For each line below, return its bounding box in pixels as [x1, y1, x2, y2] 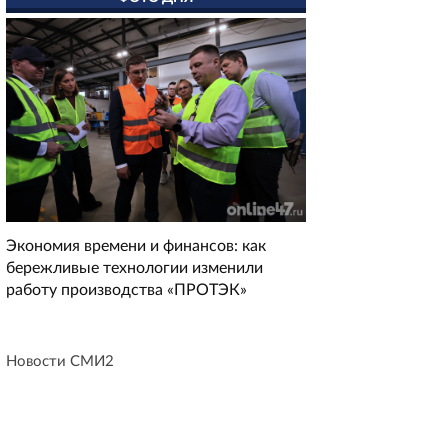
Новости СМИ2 [6, 354, 114, 370]
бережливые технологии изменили [6, 260, 263, 277]
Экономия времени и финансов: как [6, 238, 266, 255]
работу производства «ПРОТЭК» [6, 282, 247, 299]
